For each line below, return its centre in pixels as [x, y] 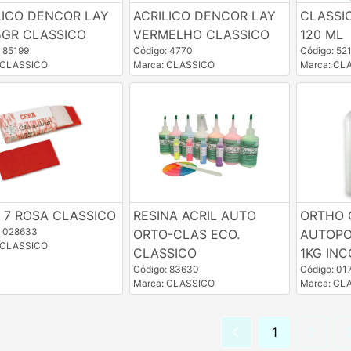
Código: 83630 [166, 270]
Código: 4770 [163, 51]
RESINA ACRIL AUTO [194, 216]
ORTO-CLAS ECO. [186, 235]
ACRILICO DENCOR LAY [204, 16]
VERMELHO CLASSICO [201, 35]
